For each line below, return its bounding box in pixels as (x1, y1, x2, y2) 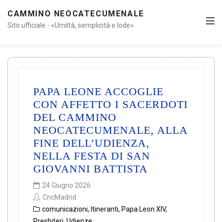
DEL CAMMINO (33, 111, 116, 123)
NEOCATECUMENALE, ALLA (33, 124, 187, 136)
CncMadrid (43, 193, 76, 201)
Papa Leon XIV (121, 205, 166, 213)
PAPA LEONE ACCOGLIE (33, 85, 164, 98)
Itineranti (91, 205, 118, 213)
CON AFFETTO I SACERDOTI (33, 98, 188, 111)
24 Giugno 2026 (42, 181, 91, 189)
